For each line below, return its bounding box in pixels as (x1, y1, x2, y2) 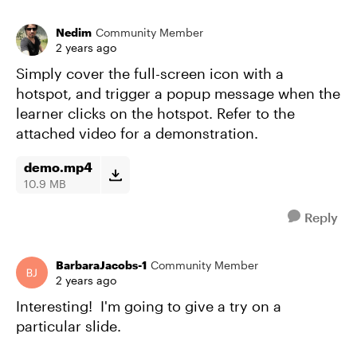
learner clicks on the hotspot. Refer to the (16, 104, 295, 122)
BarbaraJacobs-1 (56, 258, 147, 272)
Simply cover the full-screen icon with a (16, 65, 284, 82)
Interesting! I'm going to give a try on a (16, 297, 281, 315)
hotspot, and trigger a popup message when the (16, 84, 340, 102)
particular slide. (16, 317, 121, 335)
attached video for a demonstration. (16, 124, 258, 142)
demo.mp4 (24, 159, 92, 175)
